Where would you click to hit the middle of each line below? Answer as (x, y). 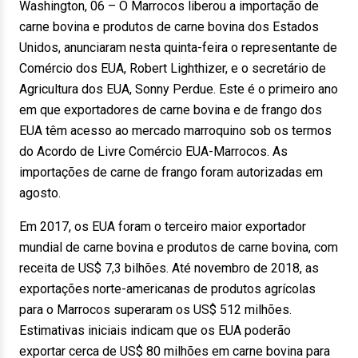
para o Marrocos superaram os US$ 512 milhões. (155, 310)
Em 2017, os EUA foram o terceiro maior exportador (163, 227)
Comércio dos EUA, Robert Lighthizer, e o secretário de (173, 68)
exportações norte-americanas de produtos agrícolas (167, 289)
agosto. (40, 193)
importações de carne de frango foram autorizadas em (171, 172)
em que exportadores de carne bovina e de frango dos (171, 110)
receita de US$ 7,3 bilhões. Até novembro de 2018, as (169, 268)
